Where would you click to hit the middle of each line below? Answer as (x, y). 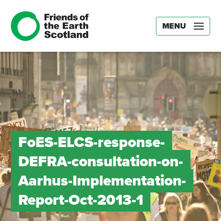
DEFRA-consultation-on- (100, 162)
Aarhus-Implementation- (102, 181)
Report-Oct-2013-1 (80, 200)
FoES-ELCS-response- (91, 142)
